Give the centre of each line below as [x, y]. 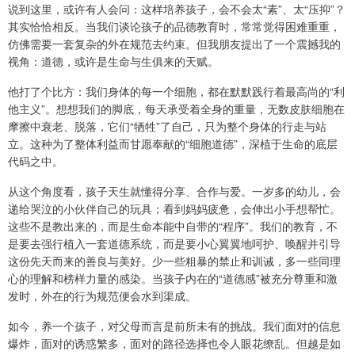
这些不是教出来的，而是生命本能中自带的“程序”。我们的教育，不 [173, 225]
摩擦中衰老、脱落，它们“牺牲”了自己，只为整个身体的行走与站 [167, 126]
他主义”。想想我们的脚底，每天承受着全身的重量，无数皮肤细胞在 [176, 108]
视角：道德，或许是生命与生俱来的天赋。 [113, 61]
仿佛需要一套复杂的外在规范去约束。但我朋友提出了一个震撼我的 [174, 43]
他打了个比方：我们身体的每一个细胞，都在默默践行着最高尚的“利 [176, 91]
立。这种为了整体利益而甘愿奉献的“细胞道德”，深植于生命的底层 [173, 143]
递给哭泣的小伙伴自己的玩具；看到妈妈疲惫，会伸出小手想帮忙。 [174, 208]
